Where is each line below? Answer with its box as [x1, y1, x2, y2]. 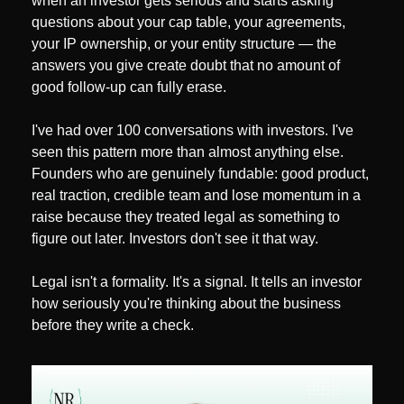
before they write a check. [32, 317, 194, 334]
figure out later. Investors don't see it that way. [32, 231, 318, 247]
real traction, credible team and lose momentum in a [32, 188, 361, 204]
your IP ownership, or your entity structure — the [32, 36, 336, 52]
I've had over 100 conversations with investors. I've [32, 123, 353, 139]
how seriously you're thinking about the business [32, 296, 341, 312]
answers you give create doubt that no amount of [32, 58, 340, 74]
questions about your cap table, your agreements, [32, 14, 345, 31]
